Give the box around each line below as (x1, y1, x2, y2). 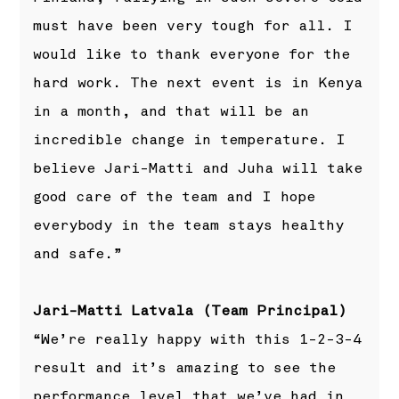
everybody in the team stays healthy (33, 216, 345, 234)
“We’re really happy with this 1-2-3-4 (33, 330, 362, 349)
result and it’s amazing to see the (33, 359, 337, 378)
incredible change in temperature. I (33, 130, 346, 149)
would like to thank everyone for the (33, 45, 351, 63)
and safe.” (33, 244, 123, 263)
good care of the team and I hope (33, 187, 316, 206)
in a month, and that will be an (33, 102, 310, 120)
